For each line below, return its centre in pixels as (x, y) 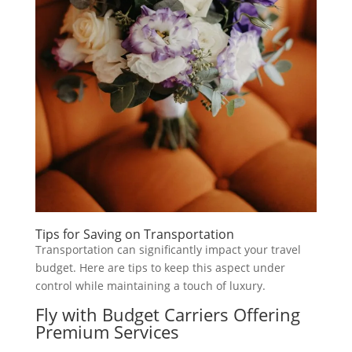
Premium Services (107, 332)
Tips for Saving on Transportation (134, 235)
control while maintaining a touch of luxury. (150, 286)
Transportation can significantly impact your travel (168, 250)
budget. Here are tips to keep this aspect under (160, 268)
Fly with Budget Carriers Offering (167, 315)
